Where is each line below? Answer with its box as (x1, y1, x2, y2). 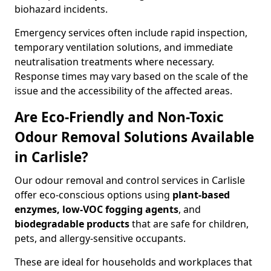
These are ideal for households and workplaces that (15, 255, 252, 269)
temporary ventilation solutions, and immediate (15, 41, 233, 54)
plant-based (172, 188, 230, 201)
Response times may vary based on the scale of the (15, 70, 248, 83)
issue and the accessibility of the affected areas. (15, 84, 232, 97)
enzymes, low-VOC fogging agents (15, 203, 178, 216)
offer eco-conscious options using (15, 188, 172, 201)
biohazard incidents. (15, 2, 108, 16)
